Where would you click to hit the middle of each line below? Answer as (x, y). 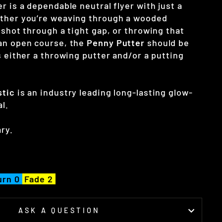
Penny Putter (116, 43)
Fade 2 (39, 179)
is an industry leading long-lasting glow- (104, 92)
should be (167, 43)
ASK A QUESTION (59, 211)
